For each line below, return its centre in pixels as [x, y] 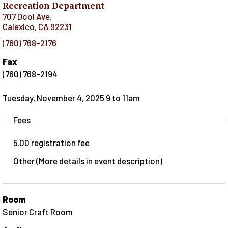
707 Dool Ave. [27, 16]
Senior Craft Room [38, 212]
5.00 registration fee [51, 143]
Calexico [19, 26]
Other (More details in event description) [88, 161]
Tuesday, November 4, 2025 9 [56, 98]
